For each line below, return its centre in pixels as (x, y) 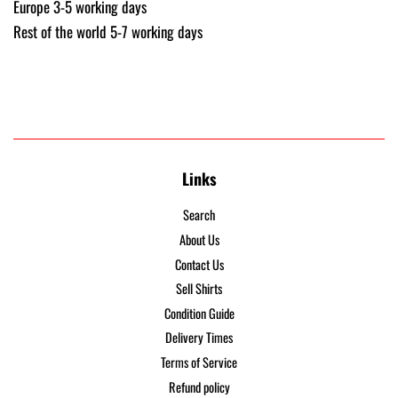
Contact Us (199, 264)
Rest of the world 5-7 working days (108, 32)
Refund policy (199, 386)
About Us (199, 239)
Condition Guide (199, 313)
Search (199, 215)
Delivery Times (199, 338)
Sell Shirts (199, 289)
